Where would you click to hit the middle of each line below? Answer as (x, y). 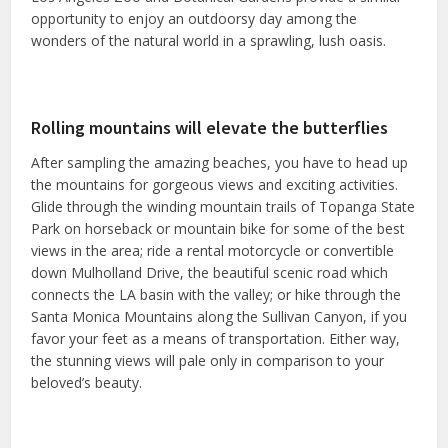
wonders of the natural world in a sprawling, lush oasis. (209, 41)
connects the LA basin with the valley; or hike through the (216, 295)
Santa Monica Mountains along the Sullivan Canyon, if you (219, 317)
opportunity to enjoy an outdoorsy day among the (194, 19)
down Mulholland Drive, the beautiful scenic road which (210, 273)
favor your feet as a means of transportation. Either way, (216, 339)
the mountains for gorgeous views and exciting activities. (215, 185)
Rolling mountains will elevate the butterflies (210, 128)
